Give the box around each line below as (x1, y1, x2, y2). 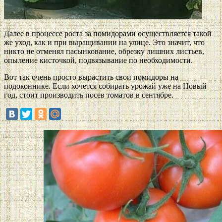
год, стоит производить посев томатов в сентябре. (4, 91, 173, 100)
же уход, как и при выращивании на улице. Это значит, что (4, 38, 205, 47)
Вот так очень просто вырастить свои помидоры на (4, 73, 178, 82)
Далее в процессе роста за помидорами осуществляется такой (4, 29, 212, 38)
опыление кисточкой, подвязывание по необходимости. (4, 56, 193, 65)
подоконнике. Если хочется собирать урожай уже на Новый (4, 82, 207, 91)
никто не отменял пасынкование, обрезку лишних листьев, (4, 47, 204, 56)
